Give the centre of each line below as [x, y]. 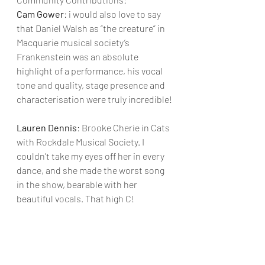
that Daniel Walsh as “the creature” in [92, 28]
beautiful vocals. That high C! [75, 198]
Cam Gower [40, 14]
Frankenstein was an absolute [78, 56]
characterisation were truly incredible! [94, 99]
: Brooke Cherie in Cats [124, 127]
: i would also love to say [113, 14]
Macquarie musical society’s [74, 42]
